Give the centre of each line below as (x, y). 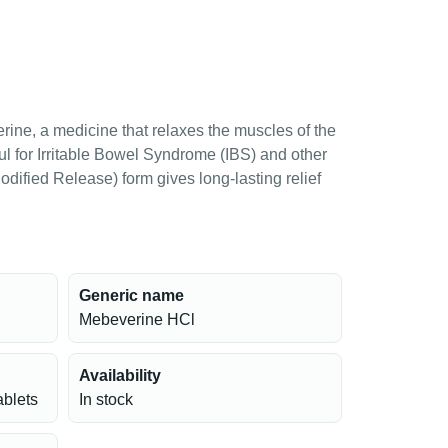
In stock (105, 399)
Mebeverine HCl (136, 319)
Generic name (131, 295)
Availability (119, 375)
